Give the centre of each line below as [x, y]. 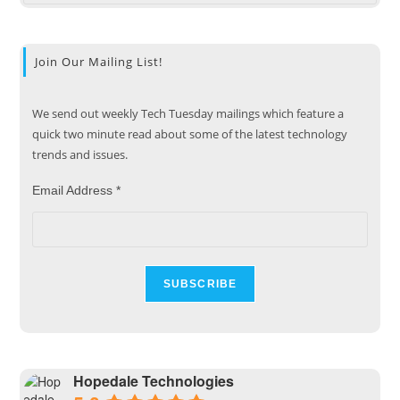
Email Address [75, 191]
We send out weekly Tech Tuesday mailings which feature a [188, 114]
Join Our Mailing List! [99, 62]
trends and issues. [80, 155]
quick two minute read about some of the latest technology [190, 134]
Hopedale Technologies [154, 381]
